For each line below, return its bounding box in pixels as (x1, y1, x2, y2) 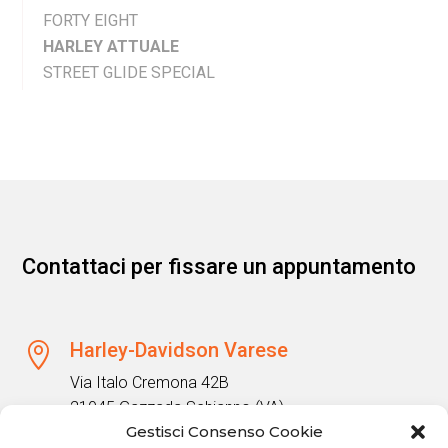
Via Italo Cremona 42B (69, 373, 229, 393)
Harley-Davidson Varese (69, 338, 288, 363)
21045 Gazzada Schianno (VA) (69, 398, 284, 418)
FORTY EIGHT (43, 11, 139, 31)
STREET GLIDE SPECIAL (43, 63, 216, 83)
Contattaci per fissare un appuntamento (22, 254, 417, 280)
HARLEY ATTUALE (43, 37, 180, 57)
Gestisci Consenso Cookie (125, 422, 323, 441)
